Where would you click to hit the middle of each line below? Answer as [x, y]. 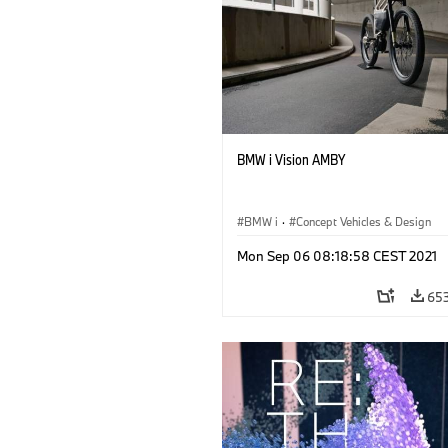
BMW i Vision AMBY [291, 160]
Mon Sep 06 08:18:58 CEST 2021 [337, 256]
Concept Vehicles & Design [363, 222]
